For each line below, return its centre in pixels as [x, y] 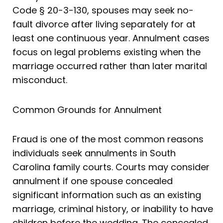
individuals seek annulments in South [94, 153]
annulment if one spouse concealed [93, 181]
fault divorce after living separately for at [104, 24]
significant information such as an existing [107, 195]
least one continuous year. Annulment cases [111, 38]
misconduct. [40, 80]
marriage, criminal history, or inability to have [113, 209]
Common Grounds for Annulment [87, 110]
